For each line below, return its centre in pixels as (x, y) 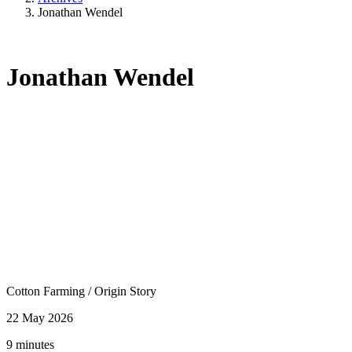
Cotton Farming (47, 291)
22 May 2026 (40, 317)
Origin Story (125, 291)
